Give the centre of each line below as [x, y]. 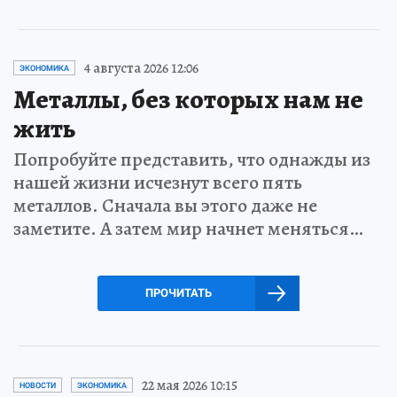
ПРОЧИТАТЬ [178, 292]
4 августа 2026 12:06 [141, 68]
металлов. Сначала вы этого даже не [165, 205]
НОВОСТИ [38, 385]
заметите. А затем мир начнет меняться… [188, 228]
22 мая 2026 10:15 [190, 385]
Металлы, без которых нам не [188, 99]
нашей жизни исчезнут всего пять [158, 182]
